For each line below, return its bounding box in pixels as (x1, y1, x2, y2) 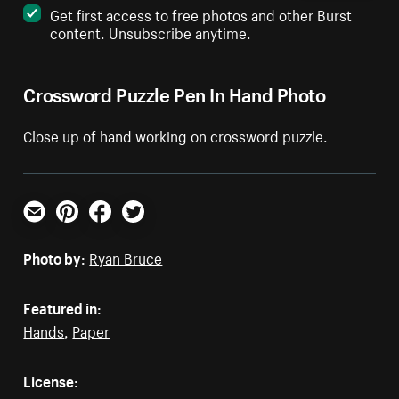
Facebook (88, 217, 152, 241)
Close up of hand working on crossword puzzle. (23, 123, 329, 147)
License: (23, 368, 79, 392)
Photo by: (23, 245, 86, 269)
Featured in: (23, 295, 102, 319)
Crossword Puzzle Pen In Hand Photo (23, 77, 326, 108)
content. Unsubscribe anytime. (50, 20, 252, 44)
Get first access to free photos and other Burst (50, 2, 353, 26)
